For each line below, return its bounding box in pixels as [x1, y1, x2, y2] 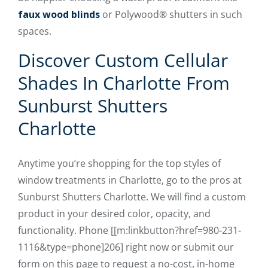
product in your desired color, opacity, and [18, 207, 211, 221]
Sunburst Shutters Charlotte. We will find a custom [18, 190, 246, 204]
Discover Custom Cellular [18, 48, 228, 73]
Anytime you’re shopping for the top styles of [18, 157, 221, 170]
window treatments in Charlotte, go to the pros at [18, 173, 242, 187]
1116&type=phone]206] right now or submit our [18, 240, 234, 254]
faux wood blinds [18, 8, 100, 22]
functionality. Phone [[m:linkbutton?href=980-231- [18, 224, 241, 237]
